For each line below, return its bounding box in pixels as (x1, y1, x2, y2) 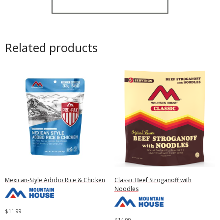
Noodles (114, 184, 138, 193)
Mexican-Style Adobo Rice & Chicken (5, 175, 105, 184)
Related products (5, 39, 98, 55)
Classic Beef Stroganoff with (114, 175, 192, 184)
